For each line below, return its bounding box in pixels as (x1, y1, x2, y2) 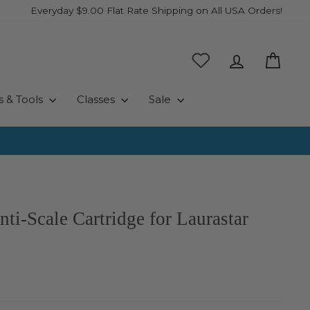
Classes (76, 92, 118, 106)
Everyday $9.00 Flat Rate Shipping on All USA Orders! (30, 5, 282, 16)
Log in (246, 51, 277, 65)
